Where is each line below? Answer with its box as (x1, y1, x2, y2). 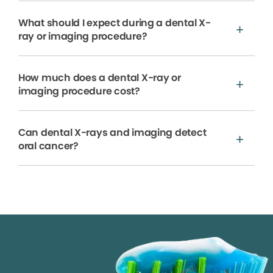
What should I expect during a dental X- (18, 15, 211, 30)
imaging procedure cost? (18, 83, 140, 98)
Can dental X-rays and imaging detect (18, 125, 207, 140)
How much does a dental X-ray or (18, 70, 181, 85)
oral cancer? (18, 138, 79, 153)
